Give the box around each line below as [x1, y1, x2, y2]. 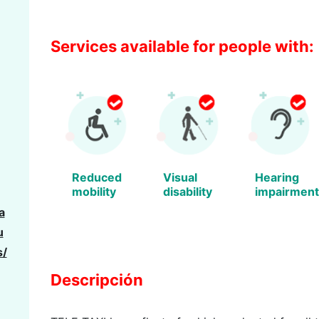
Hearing [254, 169, 299, 184]
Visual [163, 169, 198, 184]
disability [163, 184, 213, 199]
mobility [72, 184, 116, 199]
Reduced [72, 169, 122, 184]
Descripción [51, 270, 143, 289]
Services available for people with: [51, 37, 314, 56]
